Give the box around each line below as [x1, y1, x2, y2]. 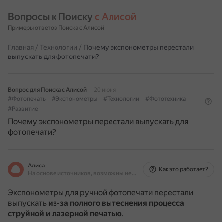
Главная [8, 43, 34, 51]
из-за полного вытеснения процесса [48, 198, 184, 208]
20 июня [94, 86, 116, 93]
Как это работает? [159, 166, 208, 173]
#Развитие [8, 105, 38, 112]
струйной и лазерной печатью [8, 209, 122, 218]
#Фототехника [145, 95, 186, 102]
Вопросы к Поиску [8, 11, 95, 23]
